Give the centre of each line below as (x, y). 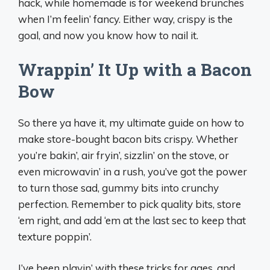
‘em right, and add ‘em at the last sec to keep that (132, 220)
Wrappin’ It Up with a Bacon (135, 69)
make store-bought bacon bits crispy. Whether (128, 139)
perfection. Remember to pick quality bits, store (130, 204)
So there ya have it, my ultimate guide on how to (131, 122)
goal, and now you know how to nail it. (108, 36)
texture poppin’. (55, 236)
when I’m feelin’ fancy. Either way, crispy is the (125, 19)
